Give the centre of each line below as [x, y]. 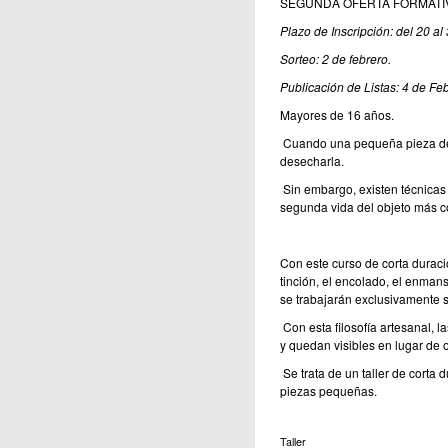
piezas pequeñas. [328, 391]
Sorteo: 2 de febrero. [335, 59]
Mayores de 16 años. [336, 115]
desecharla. [311, 161]
